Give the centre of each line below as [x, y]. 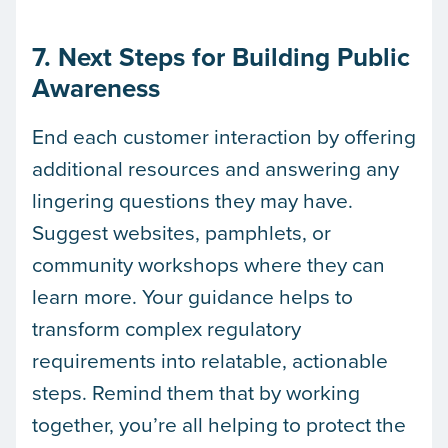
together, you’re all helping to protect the [219, 423]
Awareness [96, 87]
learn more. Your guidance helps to [192, 295]
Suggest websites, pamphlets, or [181, 231]
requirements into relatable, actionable [210, 359]
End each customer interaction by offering [224, 135]
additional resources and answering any [215, 167]
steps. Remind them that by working [196, 391]
